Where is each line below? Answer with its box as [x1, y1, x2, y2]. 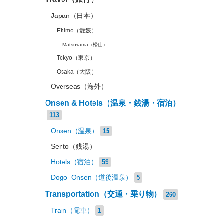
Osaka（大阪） [56, 68, 97, 75]
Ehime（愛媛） [56, 27, 97, 34]
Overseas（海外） [50, 83, 108, 90]
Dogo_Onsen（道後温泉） [50, 174, 132, 181]
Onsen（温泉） [50, 127, 98, 135]
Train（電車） [50, 207, 93, 214]
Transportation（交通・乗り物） [45, 190, 161, 198]
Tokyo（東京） [56, 54, 95, 61]
